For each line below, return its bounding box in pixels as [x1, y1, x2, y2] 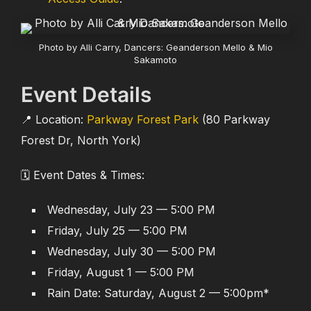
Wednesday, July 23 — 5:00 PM [47, 203, 215, 217]
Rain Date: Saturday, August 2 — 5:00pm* [47, 286, 269, 300]
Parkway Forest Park [87, 112, 199, 126]
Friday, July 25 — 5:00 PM [47, 224, 187, 237]
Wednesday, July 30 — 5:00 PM [47, 244, 216, 258]
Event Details [21, 82, 151, 107]
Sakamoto [134, 54, 177, 65]
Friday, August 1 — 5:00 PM [47, 265, 194, 279]
